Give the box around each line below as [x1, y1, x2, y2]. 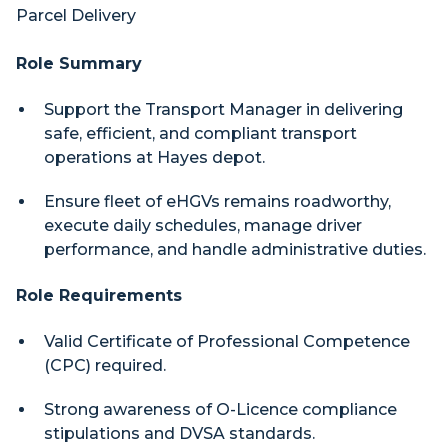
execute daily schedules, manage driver [44, 216, 362, 235]
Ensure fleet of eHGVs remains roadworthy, [44, 192, 391, 211]
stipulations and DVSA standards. [44, 424, 315, 443]
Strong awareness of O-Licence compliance [44, 400, 397, 419]
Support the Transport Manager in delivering [44, 100, 403, 119]
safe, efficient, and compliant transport [44, 124, 357, 143]
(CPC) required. [44, 356, 166, 375]
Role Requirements [16, 286, 182, 305]
